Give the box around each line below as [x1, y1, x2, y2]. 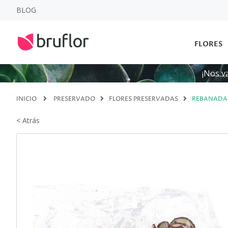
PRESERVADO [53, 95, 95, 103]
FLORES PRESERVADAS [109, 95, 178, 103]
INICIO [16, 95, 37, 103]
